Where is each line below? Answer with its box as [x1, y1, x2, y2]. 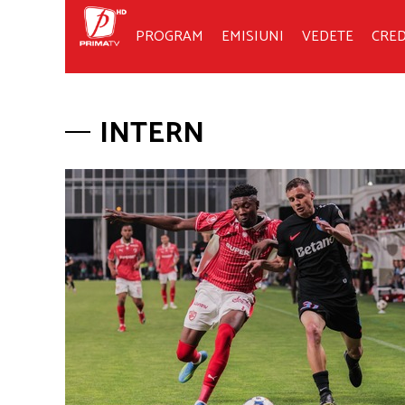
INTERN [99, 110, 204, 157]
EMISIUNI [221, 24, 284, 49]
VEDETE [302, 24, 353, 49]
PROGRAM [136, 24, 203, 49]
